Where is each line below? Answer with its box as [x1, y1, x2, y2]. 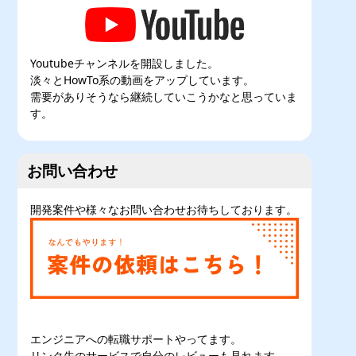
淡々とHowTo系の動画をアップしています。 [30, 72, 255, 88]
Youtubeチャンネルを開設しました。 [30, 56, 219, 72]
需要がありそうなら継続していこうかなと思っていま [30, 89, 298, 105]
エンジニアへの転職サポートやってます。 [30, 331, 242, 346]
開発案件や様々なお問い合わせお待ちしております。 [30, 202, 298, 218]
